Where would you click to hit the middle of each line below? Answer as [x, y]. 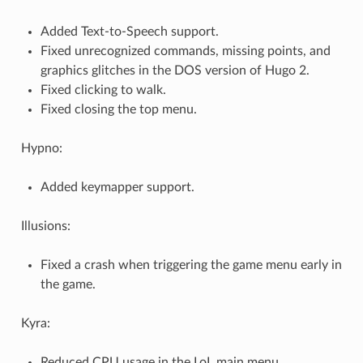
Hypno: [41, 149]
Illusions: [45, 226]
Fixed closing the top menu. [118, 110]
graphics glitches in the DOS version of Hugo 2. [175, 71]
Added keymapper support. [117, 188]
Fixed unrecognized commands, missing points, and [185, 51]
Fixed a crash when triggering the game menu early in [191, 265]
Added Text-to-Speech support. [129, 32]
